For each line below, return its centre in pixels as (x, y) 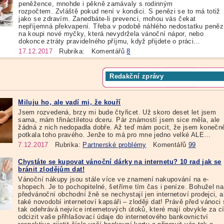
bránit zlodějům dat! (51, 169)
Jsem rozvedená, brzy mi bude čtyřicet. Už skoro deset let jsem (117, 112)
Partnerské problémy (114, 144)
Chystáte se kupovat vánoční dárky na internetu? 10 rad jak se (120, 162)
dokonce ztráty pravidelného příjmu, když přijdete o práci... (109, 41)
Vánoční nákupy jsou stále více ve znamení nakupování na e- (113, 179)
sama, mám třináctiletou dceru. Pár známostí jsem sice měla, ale (119, 119)
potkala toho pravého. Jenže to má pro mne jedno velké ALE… (114, 134)
